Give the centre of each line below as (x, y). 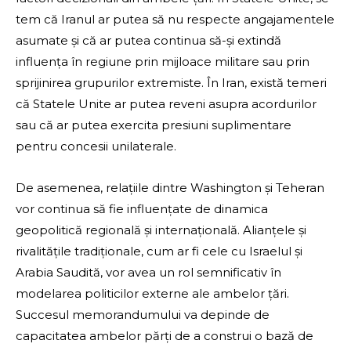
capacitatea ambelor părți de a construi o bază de (165, 336)
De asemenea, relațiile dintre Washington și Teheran (170, 188)
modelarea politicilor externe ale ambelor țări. (152, 294)
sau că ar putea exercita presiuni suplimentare (154, 125)
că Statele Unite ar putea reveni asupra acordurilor (166, 104)
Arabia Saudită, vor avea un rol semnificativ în (148, 273)
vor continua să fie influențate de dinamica (142, 209)
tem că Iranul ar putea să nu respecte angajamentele (175, 20)
